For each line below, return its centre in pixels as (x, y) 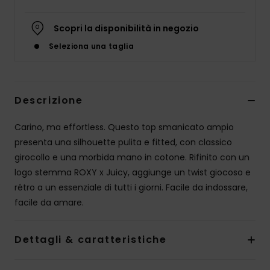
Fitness (231, 114)
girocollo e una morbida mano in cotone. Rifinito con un (132, 158)
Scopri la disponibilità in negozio (126, 29)
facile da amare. (49, 203)
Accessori (237, 43)
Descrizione (49, 101)
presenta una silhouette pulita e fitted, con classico (123, 143)
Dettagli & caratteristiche (91, 240)
